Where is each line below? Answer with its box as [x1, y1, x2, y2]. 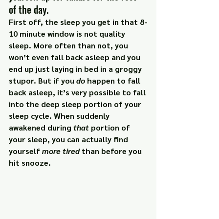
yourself [9, 146, 42, 156]
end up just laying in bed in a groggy [9, 64, 144, 74]
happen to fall [85, 75, 142, 86]
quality [97, 28, 127, 39]
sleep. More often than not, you [9, 40, 130, 51]
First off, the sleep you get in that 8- [9, 17, 148, 27]
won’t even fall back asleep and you [9, 52, 142, 63]
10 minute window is [9, 28, 84, 39]
